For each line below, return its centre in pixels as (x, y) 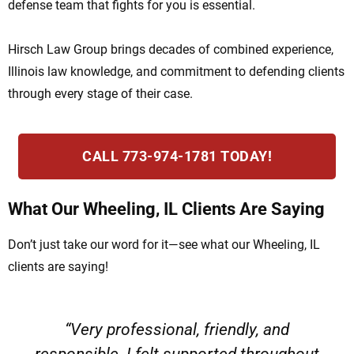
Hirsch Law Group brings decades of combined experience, (171, 50)
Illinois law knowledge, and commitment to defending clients (176, 72)
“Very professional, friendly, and (177, 330)
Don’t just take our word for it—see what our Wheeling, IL (164, 245)
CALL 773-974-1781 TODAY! (177, 156)
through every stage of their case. (100, 94)
